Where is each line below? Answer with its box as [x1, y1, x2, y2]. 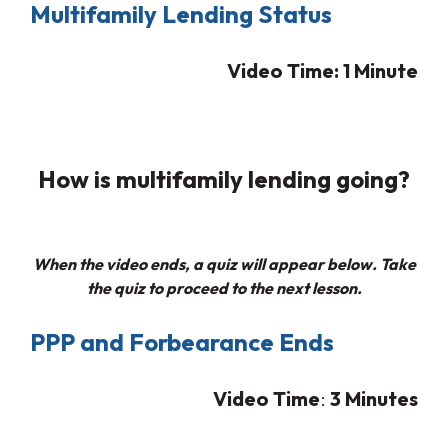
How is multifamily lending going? [38, 163, 410, 194]
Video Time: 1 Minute [227, 57, 418, 83]
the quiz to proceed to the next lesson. [86, 277, 362, 298]
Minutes [345, 385, 418, 411]
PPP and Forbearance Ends [30, 326, 334, 357]
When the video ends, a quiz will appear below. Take [32, 253, 416, 274]
